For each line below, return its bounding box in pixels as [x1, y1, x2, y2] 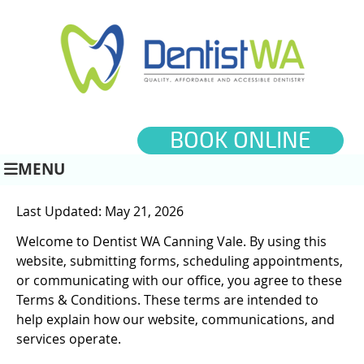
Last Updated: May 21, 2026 [16, 202, 184, 220]
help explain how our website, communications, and [16, 310, 335, 328]
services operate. [16, 330, 121, 348]
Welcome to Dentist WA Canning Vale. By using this [16, 232, 327, 250]
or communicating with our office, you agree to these [16, 271, 342, 289]
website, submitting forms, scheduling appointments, [16, 252, 343, 270]
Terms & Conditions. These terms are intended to [16, 291, 318, 309]
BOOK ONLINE [170, 127, 311, 154]
